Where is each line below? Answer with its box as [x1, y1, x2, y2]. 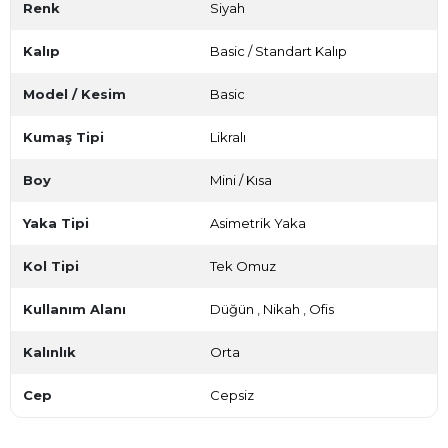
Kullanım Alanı [23, 301, 126, 318]
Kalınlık [23, 344, 76, 361]
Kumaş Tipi [23, 129, 104, 146]
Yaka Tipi [23, 215, 89, 232]
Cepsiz [210, 387, 254, 404]
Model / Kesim [23, 86, 126, 103]
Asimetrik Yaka [210, 215, 306, 232]
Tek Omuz [210, 258, 276, 275]
